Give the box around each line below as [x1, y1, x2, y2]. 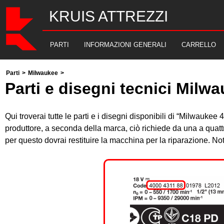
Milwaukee [28, 69, 58, 76]
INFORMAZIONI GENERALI [84, 41, 166, 48]
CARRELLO [181, 41, 216, 48]
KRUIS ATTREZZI [49, 8, 168, 24]
